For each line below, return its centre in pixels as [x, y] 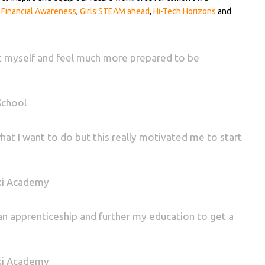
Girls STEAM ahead [115, 11]
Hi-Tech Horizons [185, 11]
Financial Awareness [39, 11]
